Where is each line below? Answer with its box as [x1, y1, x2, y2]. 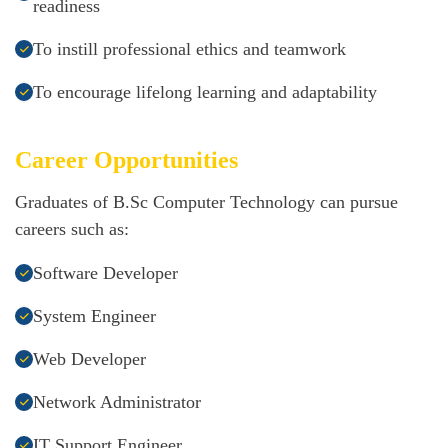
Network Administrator [33, 392, 201, 413]
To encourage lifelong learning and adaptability [33, 82, 377, 103]
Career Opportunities [15, 147, 238, 174]
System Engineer [33, 306, 156, 327]
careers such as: [15, 219, 129, 240]
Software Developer [33, 263, 178, 284]
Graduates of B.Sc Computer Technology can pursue [15, 192, 398, 213]
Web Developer [33, 349, 146, 370]
